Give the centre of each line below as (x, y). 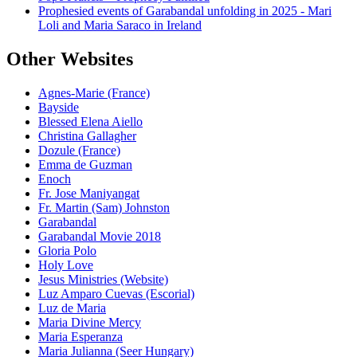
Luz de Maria (72, 308)
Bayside (59, 108)
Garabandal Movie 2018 (100, 237)
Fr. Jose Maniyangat (89, 194)
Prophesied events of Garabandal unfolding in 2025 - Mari (185, 11)
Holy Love (66, 265)
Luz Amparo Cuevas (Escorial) (116, 294)
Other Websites (70, 59)
